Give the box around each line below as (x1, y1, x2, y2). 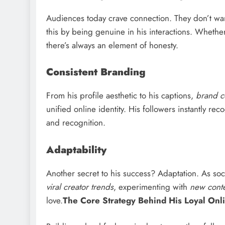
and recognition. (46, 117, 105, 129)
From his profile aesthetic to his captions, (46, 89, 196, 102)
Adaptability (46, 142, 106, 157)
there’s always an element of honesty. (46, 39, 178, 51)
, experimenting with (114, 180, 190, 193)
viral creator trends (46, 180, 114, 193)
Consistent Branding (46, 65, 146, 79)
